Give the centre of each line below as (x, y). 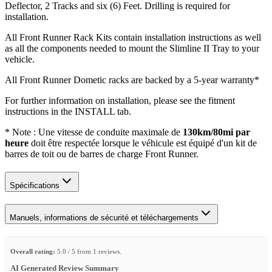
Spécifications (35, 185)
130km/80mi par (216, 132)
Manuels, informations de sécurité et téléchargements (104, 217)
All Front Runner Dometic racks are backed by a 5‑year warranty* (132, 80)
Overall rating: (33, 251)
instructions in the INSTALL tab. (68, 111)
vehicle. (20, 59)
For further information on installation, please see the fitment (120, 100)
